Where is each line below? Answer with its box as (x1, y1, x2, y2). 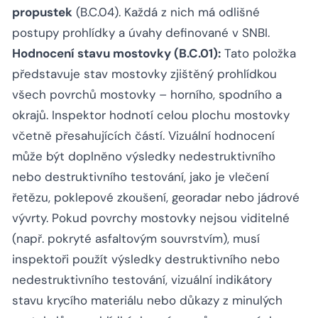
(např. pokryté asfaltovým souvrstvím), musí (12, 231, 260, 247)
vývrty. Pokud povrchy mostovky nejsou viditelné (12, 210, 290, 226)
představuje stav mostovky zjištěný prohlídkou (12, 66, 277, 82)
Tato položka (221, 45, 296, 62)
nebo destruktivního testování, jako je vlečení (12, 169, 269, 185)
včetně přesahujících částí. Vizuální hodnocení (12, 128, 275, 144)
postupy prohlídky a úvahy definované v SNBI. (12, 25, 270, 41)
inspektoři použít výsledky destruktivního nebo (12, 251, 280, 268)
